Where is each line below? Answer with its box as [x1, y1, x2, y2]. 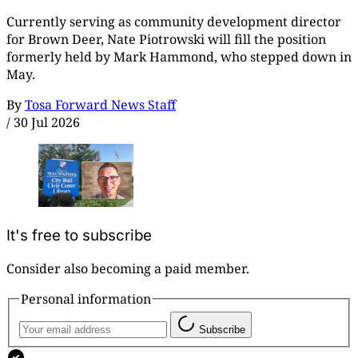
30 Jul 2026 [14, 113, 80, 131]
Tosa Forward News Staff [25, 95, 176, 113]
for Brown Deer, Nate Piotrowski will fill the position [6, 30, 326, 48]
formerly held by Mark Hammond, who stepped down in [6, 47, 352, 66]
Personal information [21, 289, 151, 308]
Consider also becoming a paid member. [6, 259, 249, 277]
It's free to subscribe [6, 226, 152, 245]
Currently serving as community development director [6, 12, 341, 30]
